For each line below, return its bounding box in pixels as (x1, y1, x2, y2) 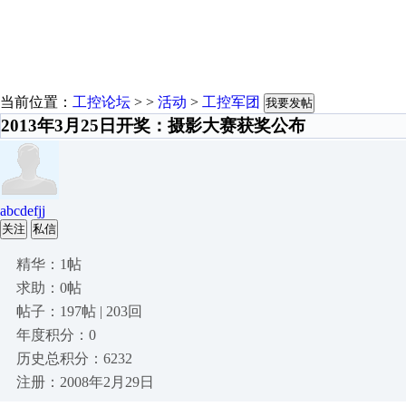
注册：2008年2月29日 (16, 374, 154, 390)
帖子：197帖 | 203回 (16, 304, 142, 319)
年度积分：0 (16, 327, 96, 343)
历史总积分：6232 (16, 351, 132, 366)
